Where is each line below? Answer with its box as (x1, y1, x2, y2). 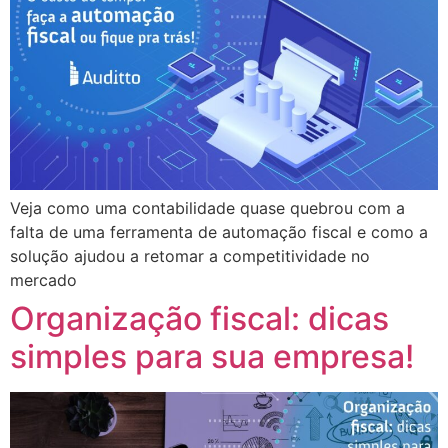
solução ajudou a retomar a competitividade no (10, 246, 370, 267)
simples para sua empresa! (10, 337, 414, 377)
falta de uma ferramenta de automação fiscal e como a (10, 222, 428, 243)
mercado (10, 270, 77, 291)
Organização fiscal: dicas (10, 299, 389, 339)
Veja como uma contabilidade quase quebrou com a (10, 198, 405, 219)
